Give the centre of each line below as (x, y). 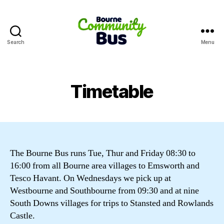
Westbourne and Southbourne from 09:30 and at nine (104, 190)
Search (16, 42)
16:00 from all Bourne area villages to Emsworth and (105, 165)
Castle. (22, 215)
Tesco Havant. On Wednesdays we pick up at (90, 178)
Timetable (112, 91)
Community (136, 61)
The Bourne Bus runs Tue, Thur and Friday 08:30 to (103, 153)
